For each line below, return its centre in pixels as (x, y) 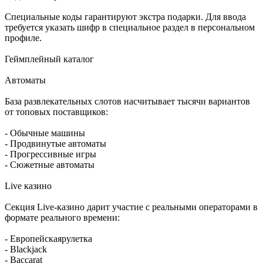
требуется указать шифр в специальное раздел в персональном (130, 28)
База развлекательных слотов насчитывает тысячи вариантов (127, 102)
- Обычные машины (45, 133)
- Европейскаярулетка (48, 239)
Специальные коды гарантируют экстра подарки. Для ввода (125, 17)
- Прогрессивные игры (50, 154)
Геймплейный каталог (49, 59)
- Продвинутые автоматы (55, 144)
